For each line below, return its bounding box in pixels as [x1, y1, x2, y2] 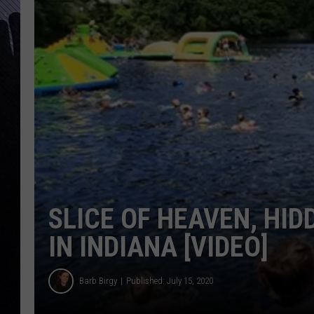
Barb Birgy [79, 275, 117, 286]
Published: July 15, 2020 [126, 275, 213, 286]
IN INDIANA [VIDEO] [48, 230, 268, 264]
